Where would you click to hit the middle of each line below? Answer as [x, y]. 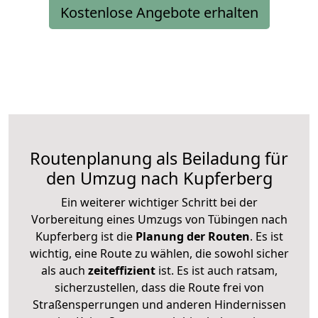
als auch [64, 270]
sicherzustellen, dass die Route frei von [159, 287]
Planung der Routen [191, 236]
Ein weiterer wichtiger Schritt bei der [159, 202]
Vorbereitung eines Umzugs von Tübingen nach [159, 219]
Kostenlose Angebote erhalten [159, 12]
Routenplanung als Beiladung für [159, 158]
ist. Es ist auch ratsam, [216, 270]
